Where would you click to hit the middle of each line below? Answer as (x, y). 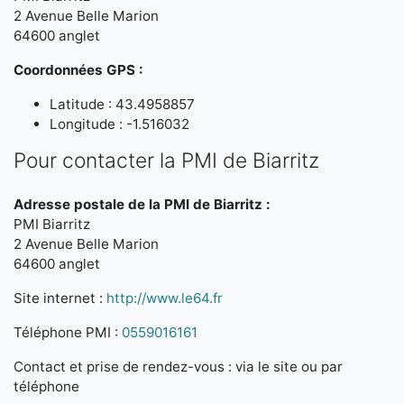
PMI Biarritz (52, 224)
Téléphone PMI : (68, 332)
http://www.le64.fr (165, 298)
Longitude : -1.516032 (119, 124)
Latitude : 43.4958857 (122, 104)
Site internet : (60, 298)
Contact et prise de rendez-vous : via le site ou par (178, 367)
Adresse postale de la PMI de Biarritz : (142, 204)
